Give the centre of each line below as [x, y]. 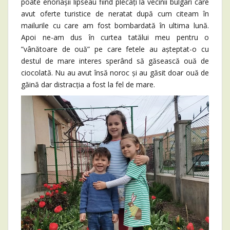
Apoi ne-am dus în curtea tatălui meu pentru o [115, 37]
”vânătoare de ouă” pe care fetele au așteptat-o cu [115, 49]
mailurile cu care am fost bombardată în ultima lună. [115, 26]
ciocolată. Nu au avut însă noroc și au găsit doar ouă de [115, 73]
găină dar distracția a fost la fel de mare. [88, 85]
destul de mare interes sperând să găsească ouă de [115, 61]
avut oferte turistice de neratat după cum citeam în [115, 14]
